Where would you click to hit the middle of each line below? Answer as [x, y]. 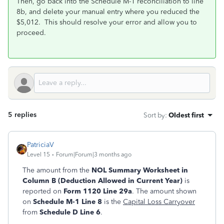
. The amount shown [164, 191]
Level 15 [38, 155]
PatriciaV [40, 145]
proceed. [31, 33]
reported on [43, 191]
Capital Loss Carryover [159, 202]
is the [112, 202]
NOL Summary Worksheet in [140, 170]
